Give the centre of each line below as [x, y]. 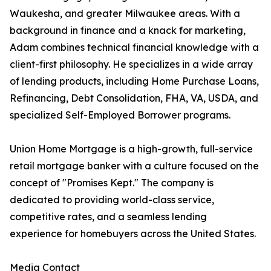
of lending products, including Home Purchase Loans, [134, 81]
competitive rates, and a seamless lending [108, 217]
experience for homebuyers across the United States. [133, 234]
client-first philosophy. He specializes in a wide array [131, 64]
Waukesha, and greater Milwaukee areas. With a [125, 14]
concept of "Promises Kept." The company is [112, 183]
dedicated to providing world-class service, [112, 200]
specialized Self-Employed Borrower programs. [120, 115]
